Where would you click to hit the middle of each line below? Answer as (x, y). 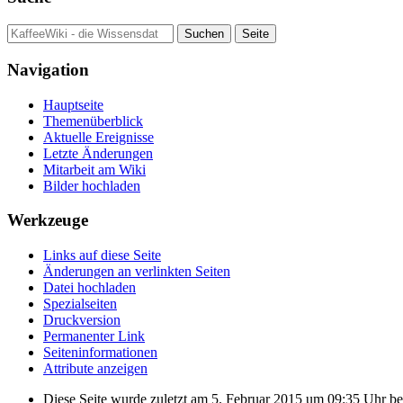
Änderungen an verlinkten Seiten (137, 272)
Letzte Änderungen (98, 153)
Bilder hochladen (92, 185)
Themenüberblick (93, 121)
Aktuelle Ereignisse (99, 137)
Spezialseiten (80, 304)
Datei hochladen (90, 288)
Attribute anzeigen (95, 369)
